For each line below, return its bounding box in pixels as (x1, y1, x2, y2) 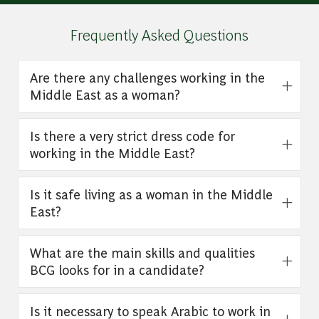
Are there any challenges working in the (29, 68, 265, 85)
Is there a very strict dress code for (29, 127, 235, 144)
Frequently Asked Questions (70, 23, 249, 44)
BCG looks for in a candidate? (29, 261, 204, 278)
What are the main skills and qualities (29, 244, 255, 261)
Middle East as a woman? (29, 85, 180, 103)
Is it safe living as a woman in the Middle (29, 185, 273, 202)
